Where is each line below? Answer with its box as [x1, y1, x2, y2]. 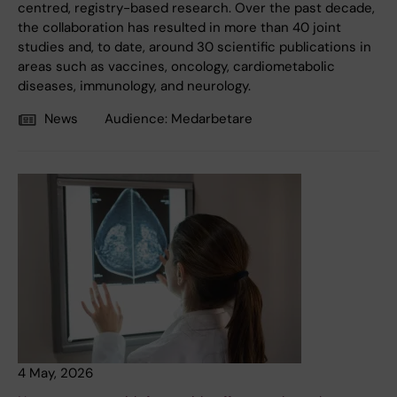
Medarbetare [171, 110, 253, 128]
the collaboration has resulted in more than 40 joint [18, 19, 341, 37]
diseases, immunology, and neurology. [18, 77, 251, 96]
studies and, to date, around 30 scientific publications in [18, 38, 371, 57]
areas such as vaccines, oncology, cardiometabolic [18, 58, 335, 76]
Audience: [105, 110, 171, 128]
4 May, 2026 [18, 364, 93, 383]
